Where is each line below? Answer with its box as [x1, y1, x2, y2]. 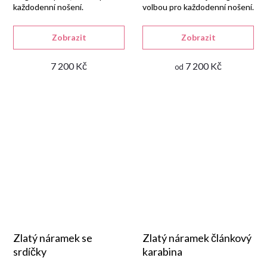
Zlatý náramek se [13, 231, 92, 244]
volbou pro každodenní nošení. [142, 2, 254, 12]
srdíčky [13, 245, 46, 258]
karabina [142, 245, 182, 258]
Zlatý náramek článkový [142, 231, 252, 244]
